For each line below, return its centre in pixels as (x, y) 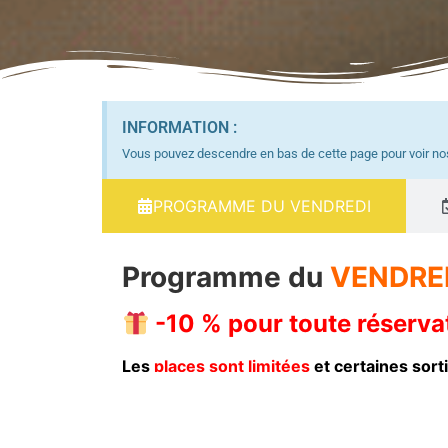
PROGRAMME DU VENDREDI (262, 206)
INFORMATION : (179, 128)
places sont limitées (232, 366)
